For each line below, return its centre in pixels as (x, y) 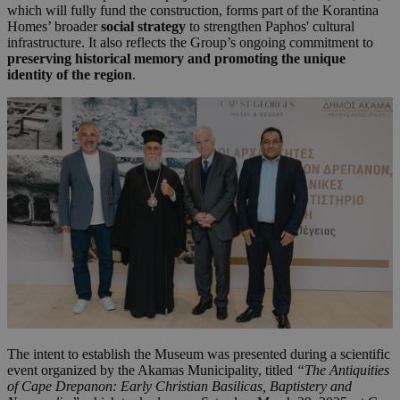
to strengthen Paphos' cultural (270, 27)
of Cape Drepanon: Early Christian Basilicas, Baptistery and (179, 387)
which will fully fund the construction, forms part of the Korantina (193, 11)
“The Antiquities (343, 371)
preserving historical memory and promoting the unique (176, 59)
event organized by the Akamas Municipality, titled (152, 371)
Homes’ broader (54, 27)
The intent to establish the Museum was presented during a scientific (199, 354)
